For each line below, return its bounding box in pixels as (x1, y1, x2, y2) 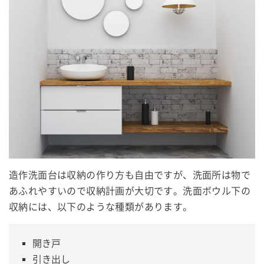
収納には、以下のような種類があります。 (9, 201, 193, 213)
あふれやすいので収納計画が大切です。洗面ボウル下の (9, 185, 250, 197)
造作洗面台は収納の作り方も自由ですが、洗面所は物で (9, 169, 250, 181)
